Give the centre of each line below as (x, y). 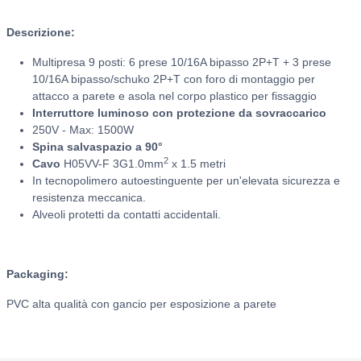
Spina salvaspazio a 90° (98, 147)
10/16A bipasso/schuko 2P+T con (119, 79)
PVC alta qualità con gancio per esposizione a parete (141, 304)
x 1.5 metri (199, 164)
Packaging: (39, 274)
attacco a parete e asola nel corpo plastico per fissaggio (174, 96)
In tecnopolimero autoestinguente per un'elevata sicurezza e (186, 180)
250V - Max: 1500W (83, 130)
